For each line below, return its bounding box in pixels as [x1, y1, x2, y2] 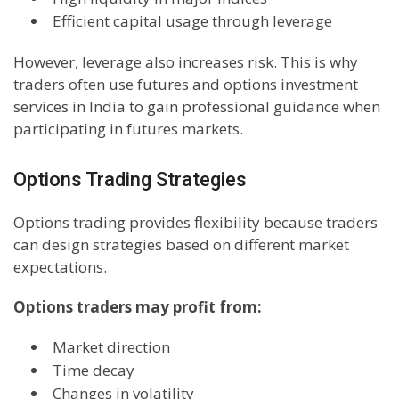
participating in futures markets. [13, 118, 243, 139]
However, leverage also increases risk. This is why [13, 51, 358, 72]
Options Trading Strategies [13, 167, 247, 191]
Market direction [53, 336, 170, 357]
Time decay [53, 359, 134, 380]
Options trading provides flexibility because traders [13, 211, 378, 232]
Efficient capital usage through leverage [53, 10, 332, 31]
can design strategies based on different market [13, 233, 349, 255]
